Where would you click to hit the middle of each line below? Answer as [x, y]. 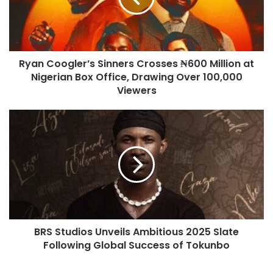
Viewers [136, 90]
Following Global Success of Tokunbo [136, 245]
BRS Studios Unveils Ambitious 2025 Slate [136, 232]
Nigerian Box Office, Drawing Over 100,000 [136, 77]
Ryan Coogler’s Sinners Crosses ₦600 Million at [136, 63]
